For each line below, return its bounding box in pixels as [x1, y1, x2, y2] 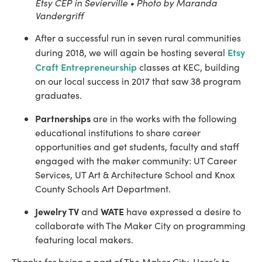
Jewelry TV [35, 205, 79, 218]
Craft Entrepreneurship [35, 60, 137, 74]
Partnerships [35, 111, 91, 125]
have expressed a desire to [124, 205, 241, 218]
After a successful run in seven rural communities [35, 32, 241, 44]
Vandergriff [35, 9, 84, 22]
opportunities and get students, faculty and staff [35, 140, 239, 153]
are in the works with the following [91, 112, 237, 125]
